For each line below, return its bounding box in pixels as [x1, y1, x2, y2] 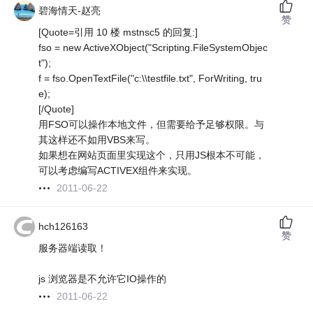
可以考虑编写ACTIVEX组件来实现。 [38, 165, 198, 177]
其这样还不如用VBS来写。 [38, 134, 156, 146]
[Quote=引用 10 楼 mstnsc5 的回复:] [38, 27, 198, 38]
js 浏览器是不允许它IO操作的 [38, 273, 167, 285]
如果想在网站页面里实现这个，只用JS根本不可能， [38, 150, 265, 161]
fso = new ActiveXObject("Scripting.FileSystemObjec [38, 42, 268, 54]
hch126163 [38, 221, 89, 233]
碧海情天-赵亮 [38, 5, 101, 17]
